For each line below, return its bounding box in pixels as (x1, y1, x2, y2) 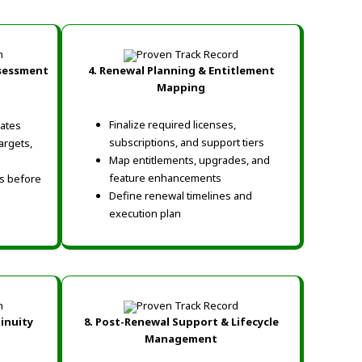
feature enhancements (109, 170, 221, 185)
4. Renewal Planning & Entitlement (87, 62, 275, 78)
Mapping (157, 79, 205, 95)
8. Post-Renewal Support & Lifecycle (83, 314, 279, 329)
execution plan (109, 205, 181, 221)
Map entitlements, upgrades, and (109, 152, 270, 167)
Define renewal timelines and (109, 187, 252, 203)
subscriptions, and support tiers (109, 134, 264, 149)
